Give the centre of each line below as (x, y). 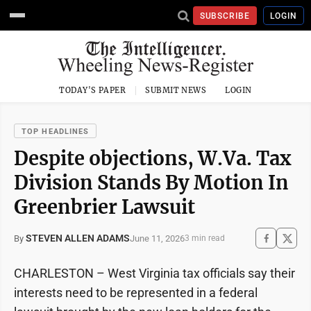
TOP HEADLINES (56, 132)
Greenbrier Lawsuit (104, 207)
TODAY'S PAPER (93, 90)
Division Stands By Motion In (151, 183)
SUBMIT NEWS (176, 90)
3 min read (205, 238)
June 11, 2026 (157, 238)
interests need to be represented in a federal (136, 293)
